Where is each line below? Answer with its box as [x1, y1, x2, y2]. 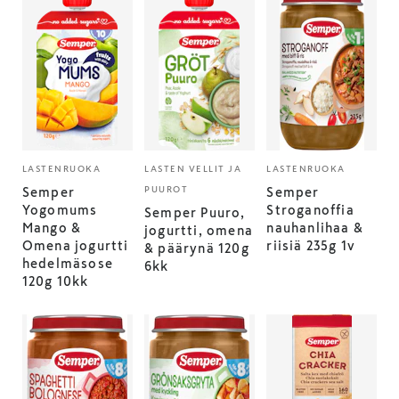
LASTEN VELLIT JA [144, 164, 242, 174]
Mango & [21, 222, 82, 234]
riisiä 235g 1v [266, 240, 356, 252]
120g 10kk [21, 275, 89, 288]
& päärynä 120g [144, 242, 249, 255]
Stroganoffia [266, 204, 354, 216]
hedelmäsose [21, 257, 113, 270]
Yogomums [21, 204, 98, 216]
